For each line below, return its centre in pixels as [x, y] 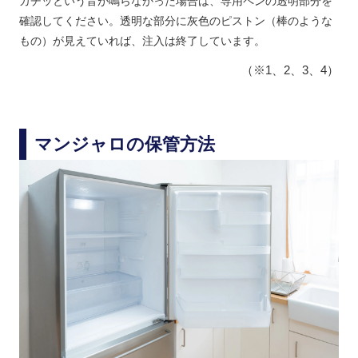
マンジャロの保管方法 [124, 145]
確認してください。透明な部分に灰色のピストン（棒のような [175, 21]
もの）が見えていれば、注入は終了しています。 [142, 41]
